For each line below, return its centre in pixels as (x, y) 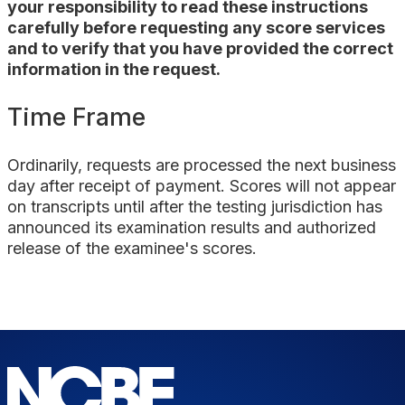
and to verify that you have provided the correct (200, 48)
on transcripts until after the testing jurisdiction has (195, 206)
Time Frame (76, 117)
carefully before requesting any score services (196, 27)
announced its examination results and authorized (192, 227)
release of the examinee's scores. (132, 248)
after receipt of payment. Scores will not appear (218, 185)
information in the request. (114, 69)
